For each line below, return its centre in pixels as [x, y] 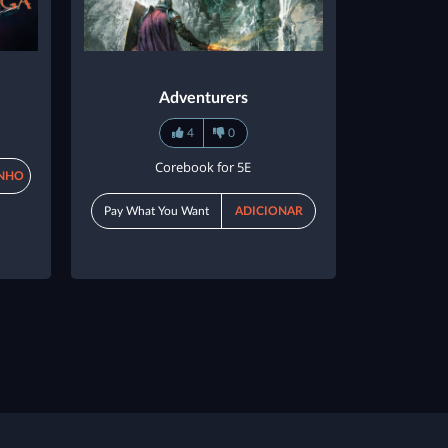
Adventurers [203, 98]
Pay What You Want [157, 211]
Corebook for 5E [203, 167]
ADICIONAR [268, 211]
